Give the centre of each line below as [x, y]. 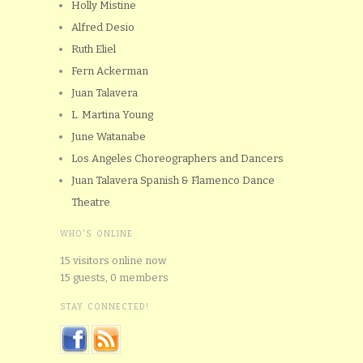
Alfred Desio [103, 28]
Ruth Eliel [94, 49]
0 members [139, 278]
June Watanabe [109, 137]
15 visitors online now [113, 261]
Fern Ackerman [110, 71]
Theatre [91, 203]
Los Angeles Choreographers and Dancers [177, 159]
